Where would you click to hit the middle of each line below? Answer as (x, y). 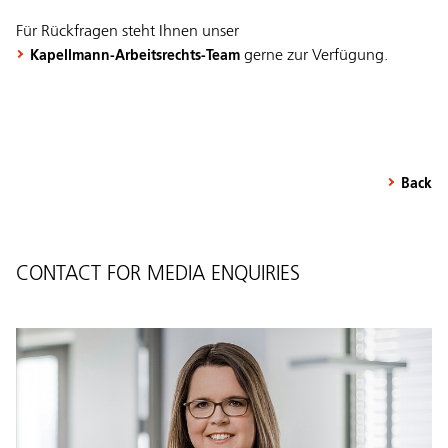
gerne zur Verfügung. (314, 56)
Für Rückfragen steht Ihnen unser (127, 32)
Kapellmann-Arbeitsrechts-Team (135, 56)
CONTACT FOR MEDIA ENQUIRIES (158, 274)
